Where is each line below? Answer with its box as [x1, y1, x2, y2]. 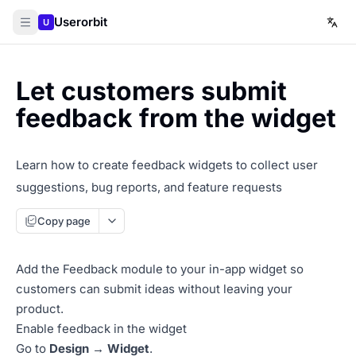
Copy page [37, 214, 91, 227]
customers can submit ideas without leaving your [16, 281, 292, 296]
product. [16, 301, 64, 316]
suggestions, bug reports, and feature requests [16, 180, 282, 195]
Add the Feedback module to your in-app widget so [16, 261, 304, 277]
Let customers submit [16, 75, 287, 106]
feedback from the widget [16, 103, 336, 133]
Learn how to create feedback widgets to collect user [16, 157, 318, 172]
